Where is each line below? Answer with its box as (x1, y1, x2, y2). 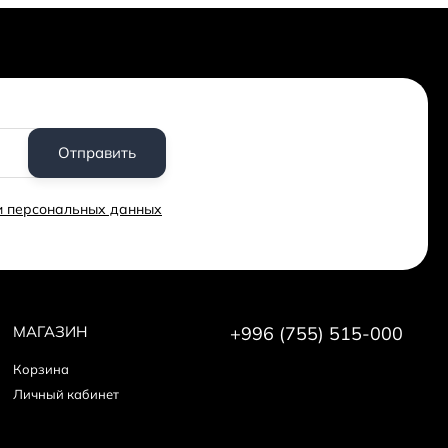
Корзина (13, 360, 70, 377)
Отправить (58, 142, 136, 162)
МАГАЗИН (13, 321, 88, 341)
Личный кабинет (13, 385, 120, 402)
